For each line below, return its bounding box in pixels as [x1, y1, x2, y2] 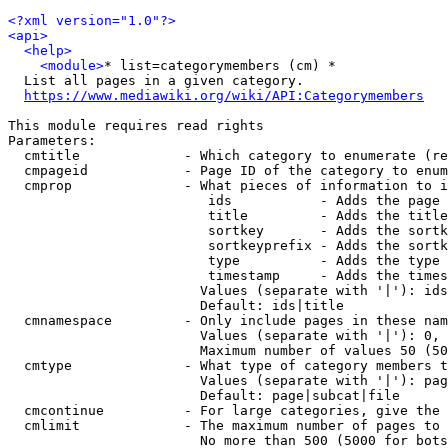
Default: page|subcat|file [8, 388, 400, 403]
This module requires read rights [8, 118, 264, 133]
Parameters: [8, 133, 96, 148]
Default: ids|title [8, 298, 344, 313]
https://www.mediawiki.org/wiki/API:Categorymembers [24, 88, 424, 103]
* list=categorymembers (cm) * [104, 58, 336, 73]
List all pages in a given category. [8, 73, 304, 88]
